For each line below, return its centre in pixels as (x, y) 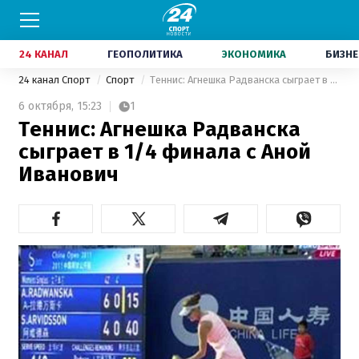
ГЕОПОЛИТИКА (145, 54)
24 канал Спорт (55, 80)
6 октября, (46, 106)
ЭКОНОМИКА (254, 54)
